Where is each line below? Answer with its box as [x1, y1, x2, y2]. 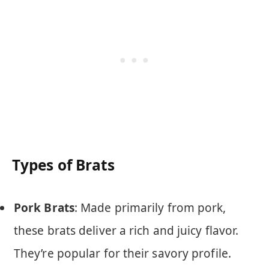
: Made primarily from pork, [74, 199, 226, 216]
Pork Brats [14, 199, 74, 216]
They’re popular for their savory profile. [14, 245, 231, 261]
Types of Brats [12, 155, 115, 175]
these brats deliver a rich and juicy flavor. [14, 222, 239, 238]
